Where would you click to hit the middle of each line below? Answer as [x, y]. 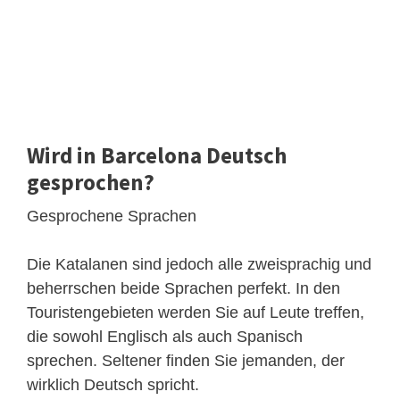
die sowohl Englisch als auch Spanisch [165, 336]
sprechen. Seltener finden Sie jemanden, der [186, 360]
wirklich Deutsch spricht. [113, 384]
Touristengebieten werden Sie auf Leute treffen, [196, 312]
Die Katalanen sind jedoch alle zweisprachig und [199, 264]
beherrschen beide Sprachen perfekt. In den [183, 288]
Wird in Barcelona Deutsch [157, 155]
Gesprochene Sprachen [112, 216]
